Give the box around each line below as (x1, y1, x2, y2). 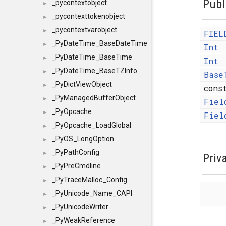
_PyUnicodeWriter (51, 203, 108, 211)
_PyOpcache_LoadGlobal (51, 121, 131, 129)
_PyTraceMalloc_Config (51, 176, 127, 184)
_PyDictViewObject (51, 80, 112, 88)
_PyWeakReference (51, 216, 115, 224)
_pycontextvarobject (51, 26, 117, 34)
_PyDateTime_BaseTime (51, 53, 132, 61)
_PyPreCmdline (51, 162, 101, 170)
